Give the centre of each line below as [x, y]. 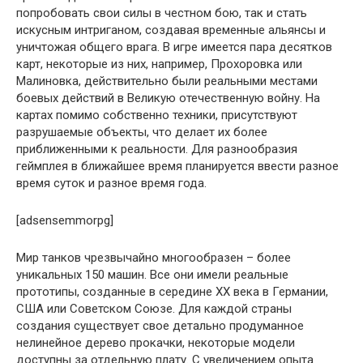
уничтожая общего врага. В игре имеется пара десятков [174, 47]
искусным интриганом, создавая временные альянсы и [171, 30]
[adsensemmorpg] [65, 220]
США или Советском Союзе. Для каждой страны [154, 309]
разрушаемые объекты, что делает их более [142, 132]
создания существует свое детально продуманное [160, 326]
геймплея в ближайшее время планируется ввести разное [177, 166]
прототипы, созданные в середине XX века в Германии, [172, 292]
